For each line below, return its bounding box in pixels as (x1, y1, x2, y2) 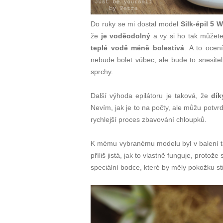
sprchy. (91, 68, 113, 76)
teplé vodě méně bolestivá (91, 44, 184, 52)
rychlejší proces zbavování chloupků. (91, 115, 207, 124)
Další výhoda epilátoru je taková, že (91, 92, 212, 100)
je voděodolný (101, 32, 151, 40)
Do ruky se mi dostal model (91, 20, 181, 28)
